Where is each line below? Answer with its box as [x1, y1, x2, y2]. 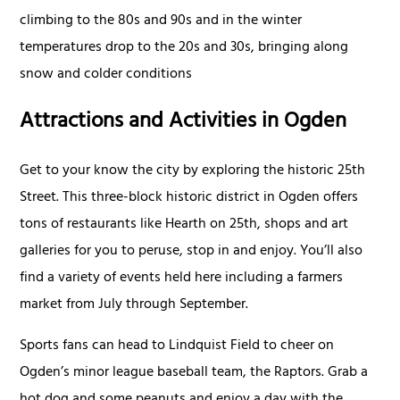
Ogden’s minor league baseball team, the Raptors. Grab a [20, 360, 369, 387]
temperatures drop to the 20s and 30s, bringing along [20, 35, 349, 62]
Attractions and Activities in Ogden [20, 103, 347, 145]
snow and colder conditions [20, 62, 193, 89]
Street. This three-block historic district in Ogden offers [20, 185, 359, 212]
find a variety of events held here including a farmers [20, 265, 344, 293]
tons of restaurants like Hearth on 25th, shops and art [20, 212, 349, 239]
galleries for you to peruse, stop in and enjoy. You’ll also [20, 238, 363, 266]
